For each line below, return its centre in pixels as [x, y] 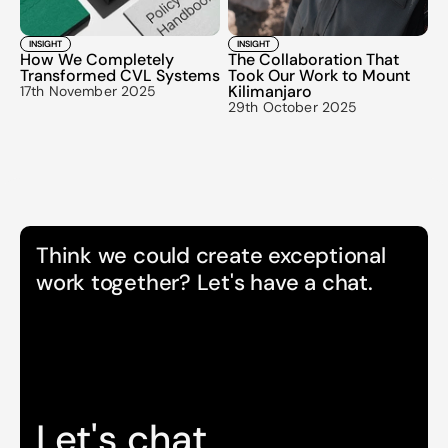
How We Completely [97, 59]
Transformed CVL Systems [120, 75]
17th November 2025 [88, 91]
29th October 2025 [293, 107]
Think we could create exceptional [211, 255]
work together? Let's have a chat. [204, 282]
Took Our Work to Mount [319, 75]
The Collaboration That [313, 59]
